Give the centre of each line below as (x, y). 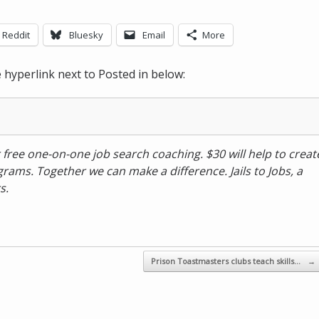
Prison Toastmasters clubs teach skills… (226, 261)
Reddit (16, 35)
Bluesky (86, 35)
